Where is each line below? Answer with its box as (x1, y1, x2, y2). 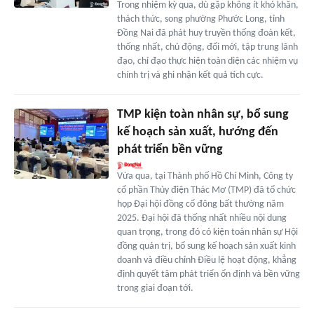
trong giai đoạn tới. (116, 282, 193, 294)
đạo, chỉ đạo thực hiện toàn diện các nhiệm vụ (116, 55, 298, 67)
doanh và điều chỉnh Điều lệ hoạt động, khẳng (116, 254, 296, 266)
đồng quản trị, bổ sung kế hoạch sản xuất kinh (116, 240, 296, 252)
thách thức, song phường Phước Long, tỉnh (116, 13, 285, 25)
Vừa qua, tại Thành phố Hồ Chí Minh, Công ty (116, 170, 293, 182)
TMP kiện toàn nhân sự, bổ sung (116, 107, 289, 121)
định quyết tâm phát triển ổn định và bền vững (116, 268, 300, 280)
